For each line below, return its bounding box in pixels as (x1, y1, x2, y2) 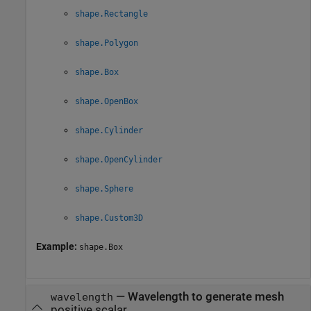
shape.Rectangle (75, 8, 148, 19)
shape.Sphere (75, 183, 133, 194)
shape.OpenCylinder (75, 154, 162, 165)
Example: (36, 240, 79, 252)
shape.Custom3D (75, 212, 143, 223)
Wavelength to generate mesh (127, 290, 284, 304)
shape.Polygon (75, 37, 138, 48)
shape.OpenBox (75, 96, 138, 106)
